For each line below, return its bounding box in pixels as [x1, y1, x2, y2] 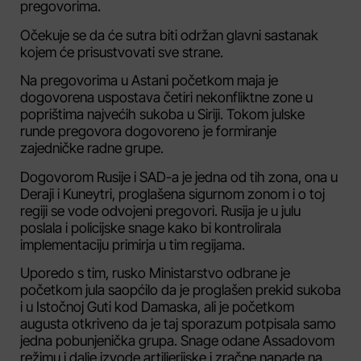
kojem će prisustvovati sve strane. [20, 43, 223, 60]
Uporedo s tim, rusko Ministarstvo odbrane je [20, 263, 290, 281]
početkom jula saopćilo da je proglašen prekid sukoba [20, 280, 341, 298]
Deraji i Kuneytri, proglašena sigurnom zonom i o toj [20, 185, 325, 202]
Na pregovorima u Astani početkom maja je [20, 72, 278, 89]
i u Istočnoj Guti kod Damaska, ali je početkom [20, 297, 294, 315]
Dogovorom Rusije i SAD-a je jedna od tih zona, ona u [20, 168, 338, 185]
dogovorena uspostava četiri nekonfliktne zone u [20, 89, 313, 106]
